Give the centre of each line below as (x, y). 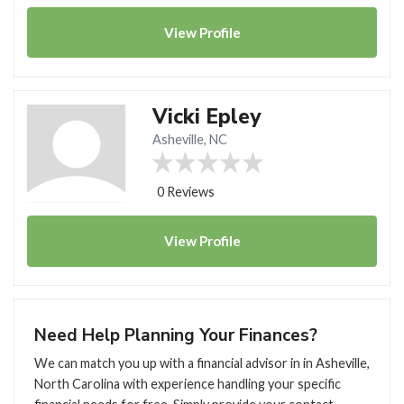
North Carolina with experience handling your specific (187, 383)
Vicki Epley (207, 116)
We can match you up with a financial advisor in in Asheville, (202, 363)
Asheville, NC (190, 139)
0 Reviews (186, 191)
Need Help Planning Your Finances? (175, 336)
